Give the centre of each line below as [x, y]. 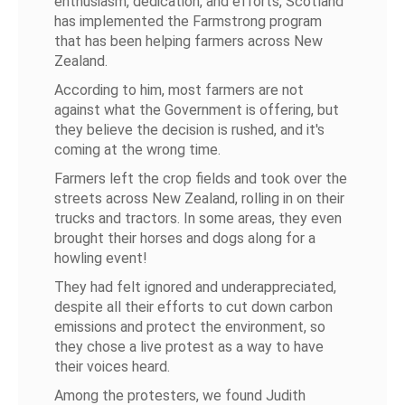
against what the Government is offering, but [197, 110]
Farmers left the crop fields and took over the [201, 179]
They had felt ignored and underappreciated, [196, 287]
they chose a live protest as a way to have [189, 347]
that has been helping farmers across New [189, 41]
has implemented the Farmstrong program [188, 21]
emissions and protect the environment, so [190, 327]
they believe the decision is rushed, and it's [190, 130]
